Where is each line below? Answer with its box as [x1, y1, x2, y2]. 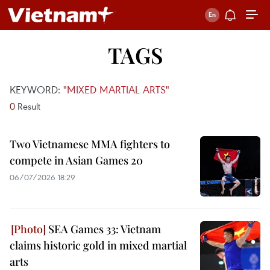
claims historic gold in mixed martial [10, 238, 187, 253]
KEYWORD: [10, 83, 63, 96]
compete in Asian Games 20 [10, 153, 143, 168]
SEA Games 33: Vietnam [46, 222, 161, 236]
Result [15, 100, 40, 112]
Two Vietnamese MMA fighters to [10, 137, 170, 151]
